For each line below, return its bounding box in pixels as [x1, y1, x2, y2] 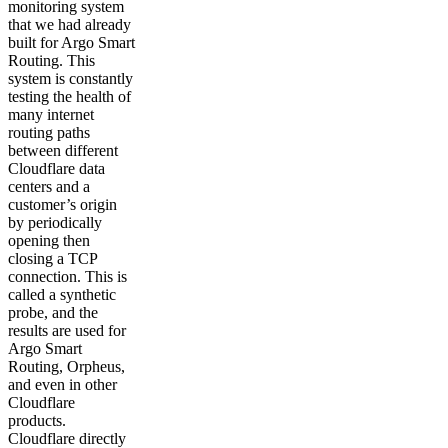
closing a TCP [8, 250, 97, 268]
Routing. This [8, 52, 95, 70]
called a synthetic [8, 286, 116, 304]
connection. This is [8, 268, 127, 286]
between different [8, 142, 118, 160]
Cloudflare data [8, 160, 105, 178]
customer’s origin [8, 196, 117, 214]
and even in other [8, 376, 117, 394]
